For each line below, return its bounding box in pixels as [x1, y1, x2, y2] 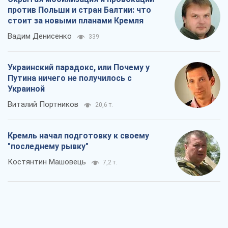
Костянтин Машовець [8, 157, 86, 167]
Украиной [8, 84, 45, 94]
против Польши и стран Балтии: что [8, 5, 151, 15]
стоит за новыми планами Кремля [8, 16, 144, 26]
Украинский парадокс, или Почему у [8, 63, 150, 73]
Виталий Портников [8, 100, 78, 109]
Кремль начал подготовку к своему [8, 131, 149, 141]
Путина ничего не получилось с [8, 73, 132, 83]
